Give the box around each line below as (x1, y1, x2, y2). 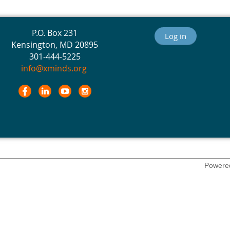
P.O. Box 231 (32, 27, 78, 39)
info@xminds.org (21, 62, 87, 74)
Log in (164, 30, 186, 41)
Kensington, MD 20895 (11, 39, 98, 50)
